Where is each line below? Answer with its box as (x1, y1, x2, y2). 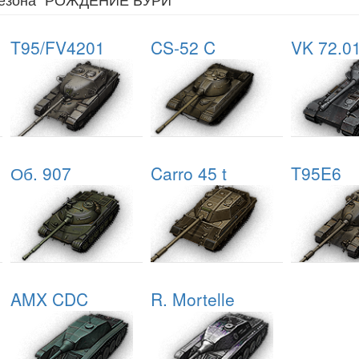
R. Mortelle (151, 286, 235, 311)
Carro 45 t (151, 160, 227, 185)
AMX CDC (10, 286, 88, 311)
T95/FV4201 (10, 35, 105, 60)
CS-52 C (151, 35, 216, 60)
